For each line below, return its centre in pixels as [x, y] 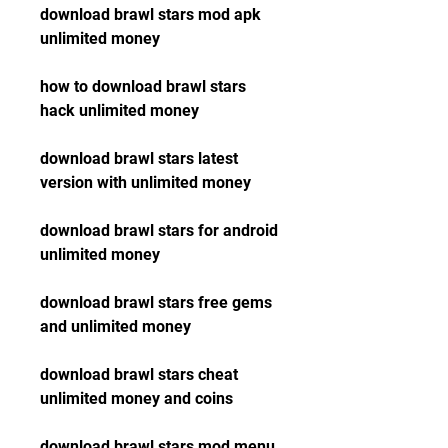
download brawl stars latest [139, 158]
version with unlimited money [145, 182]
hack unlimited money [119, 110]
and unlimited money [115, 326]
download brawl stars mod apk [150, 14]
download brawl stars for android [159, 230]
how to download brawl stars [143, 86]
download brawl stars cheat [139, 374]
